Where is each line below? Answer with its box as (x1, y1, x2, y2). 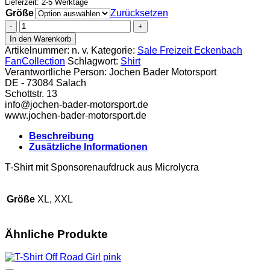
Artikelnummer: (5, 45, 72, 55)
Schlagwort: (67, 55, 121, 66)
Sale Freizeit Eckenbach (137, 45, 242, 55)
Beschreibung (29, 130, 94, 141)
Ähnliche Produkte (5, 227, 108, 240)
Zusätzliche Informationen (29, 141, 148, 152)
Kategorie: (91, 45, 137, 55)
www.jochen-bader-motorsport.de (5, 110, 146, 121)
